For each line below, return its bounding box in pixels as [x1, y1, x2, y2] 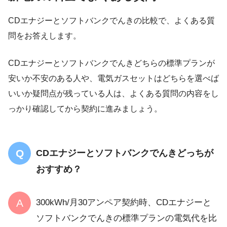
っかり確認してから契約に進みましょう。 [8, 104, 162, 113]
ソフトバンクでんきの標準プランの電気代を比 [36, 213, 217, 223]
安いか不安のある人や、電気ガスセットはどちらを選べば [8, 73, 219, 83]
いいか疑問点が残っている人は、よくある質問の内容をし [8, 89, 219, 98]
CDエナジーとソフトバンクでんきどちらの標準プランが [8, 58, 215, 67]
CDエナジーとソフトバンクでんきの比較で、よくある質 [8, 16, 215, 25]
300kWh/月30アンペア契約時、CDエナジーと [36, 197, 211, 207]
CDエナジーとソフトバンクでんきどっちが [36, 147, 213, 158]
